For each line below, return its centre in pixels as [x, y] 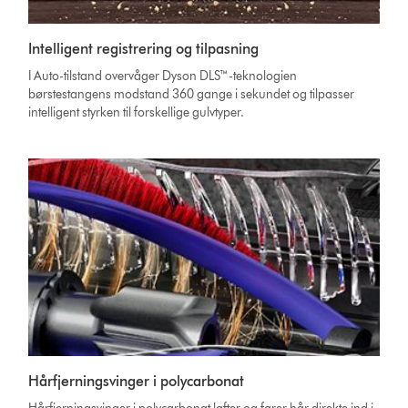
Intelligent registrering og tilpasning [144, 49]
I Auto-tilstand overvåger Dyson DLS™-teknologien [163, 76]
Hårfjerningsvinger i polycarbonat [137, 382]
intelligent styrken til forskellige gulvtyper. [137, 113]
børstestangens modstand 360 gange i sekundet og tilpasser [192, 95]
